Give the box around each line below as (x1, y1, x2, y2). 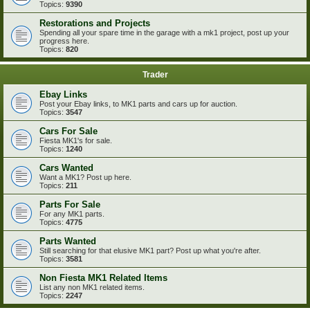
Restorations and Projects (39, 18, 150, 28)
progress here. (39, 37, 89, 45)
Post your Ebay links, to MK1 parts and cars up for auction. (39, 100, 237, 108)
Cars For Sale (39, 126, 98, 136)
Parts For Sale (39, 199, 100, 210)
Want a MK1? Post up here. (39, 173, 131, 181)
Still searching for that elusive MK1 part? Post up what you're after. (39, 246, 261, 255)
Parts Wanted (39, 236, 96, 246)
